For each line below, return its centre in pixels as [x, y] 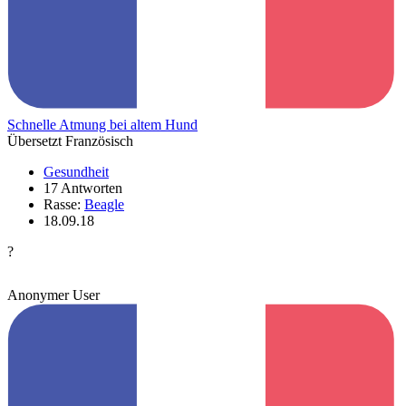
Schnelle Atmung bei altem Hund [102, 124]
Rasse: [64, 204]
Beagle [104, 204]
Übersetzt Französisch [70, 140]
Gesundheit [76, 171]
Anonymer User [53, 295]
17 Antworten [83, 188]
